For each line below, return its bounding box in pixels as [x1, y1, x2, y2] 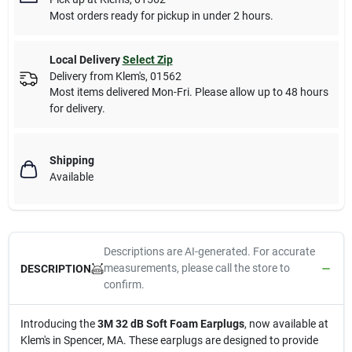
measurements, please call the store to [103, 262, 290, 275]
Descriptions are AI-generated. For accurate [103, 245, 315, 258]
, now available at [244, 317, 328, 331]
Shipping [49, 154, 94, 167]
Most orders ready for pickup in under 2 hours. [49, 9, 273, 23]
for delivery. [49, 102, 105, 115]
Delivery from [49, 70, 115, 83]
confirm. [103, 278, 145, 291]
